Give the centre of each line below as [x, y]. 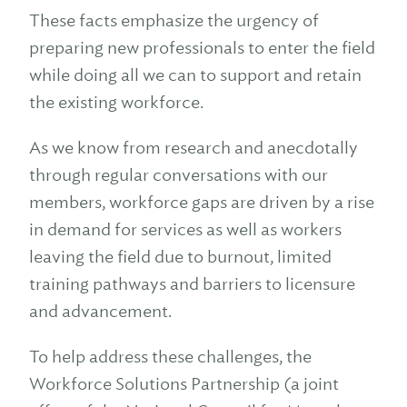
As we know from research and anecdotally [194, 148]
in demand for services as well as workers [185, 229]
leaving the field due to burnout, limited [180, 257]
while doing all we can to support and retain [195, 75]
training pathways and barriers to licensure [192, 284]
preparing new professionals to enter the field [202, 48]
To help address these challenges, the [170, 357]
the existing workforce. [116, 102]
